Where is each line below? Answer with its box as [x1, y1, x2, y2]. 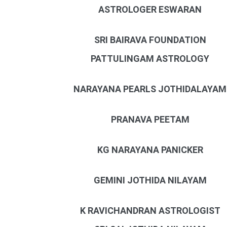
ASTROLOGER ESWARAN [98, 4, 202, 15]
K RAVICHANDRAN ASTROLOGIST [80, 205, 220, 216]
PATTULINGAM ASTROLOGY [91, 53, 210, 64]
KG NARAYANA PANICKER [97, 144, 203, 155]
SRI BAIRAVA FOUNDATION [94, 34, 206, 45]
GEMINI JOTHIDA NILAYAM [93, 175, 207, 185]
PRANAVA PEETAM [110, 114, 190, 125]
